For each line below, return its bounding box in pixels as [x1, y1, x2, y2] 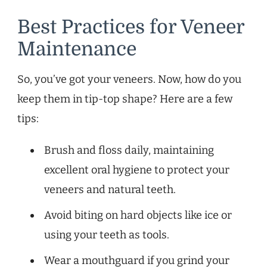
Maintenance [17, 38, 136, 61]
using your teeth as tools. [44, 228, 169, 242]
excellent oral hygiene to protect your [44, 163, 229, 177]
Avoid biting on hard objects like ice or [44, 209, 232, 222]
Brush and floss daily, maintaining [44, 144, 214, 157]
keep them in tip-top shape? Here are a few [17, 92, 232, 106]
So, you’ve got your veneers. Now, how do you [17, 73, 241, 86]
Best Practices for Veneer [17, 16, 244, 39]
